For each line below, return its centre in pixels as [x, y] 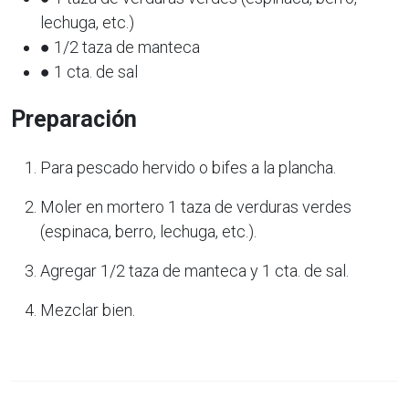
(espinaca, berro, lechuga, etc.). [148, 231]
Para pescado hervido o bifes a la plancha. [188, 167]
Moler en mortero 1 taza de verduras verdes [196, 206]
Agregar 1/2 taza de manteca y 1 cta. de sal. [194, 270]
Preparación [74, 119]
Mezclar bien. [88, 309]
